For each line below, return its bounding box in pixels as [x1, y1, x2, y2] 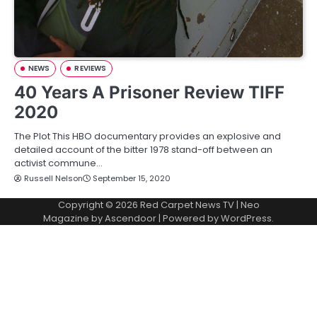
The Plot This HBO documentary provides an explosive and [14, 129, 281, 143]
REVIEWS [74, 63, 107, 74]
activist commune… [14, 156, 103, 170]
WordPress [221, 212, 272, 225]
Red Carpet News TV [139, 198, 234, 212]
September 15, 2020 [93, 173, 171, 184]
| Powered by [156, 212, 221, 225]
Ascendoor [105, 212, 156, 225]
